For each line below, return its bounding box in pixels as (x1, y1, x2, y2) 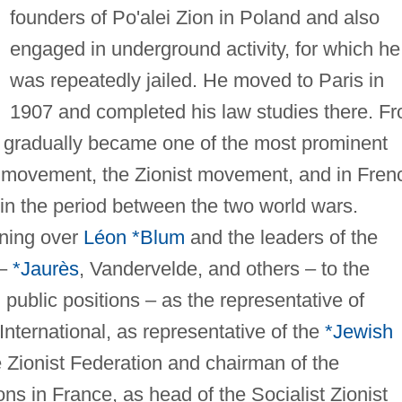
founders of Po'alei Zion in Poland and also (9, 5, 380, 29)
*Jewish (324, 319, 393, 343)
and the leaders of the (184, 225, 378, 249)
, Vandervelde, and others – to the (78, 257, 370, 280)
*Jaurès (12, 257, 79, 280)
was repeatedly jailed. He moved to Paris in (9, 68, 384, 92)
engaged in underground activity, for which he (9, 37, 400, 60)
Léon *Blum (83, 225, 185, 249)
